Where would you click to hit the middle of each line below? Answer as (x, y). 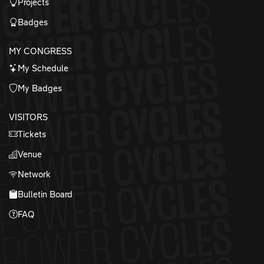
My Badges (40, 88)
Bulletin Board (45, 194)
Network (34, 174)
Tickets (32, 134)
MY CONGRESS (40, 51)
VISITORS (28, 117)
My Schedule (43, 68)
